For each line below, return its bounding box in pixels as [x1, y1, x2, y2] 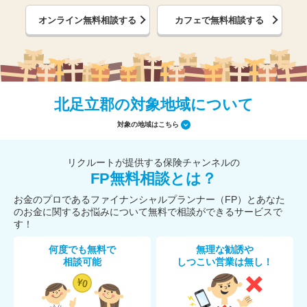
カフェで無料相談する [175, 14, 265, 25]
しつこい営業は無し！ [177, 256, 273, 267]
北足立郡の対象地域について [53, 96, 254, 113]
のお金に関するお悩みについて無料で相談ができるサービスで [14, 206, 282, 217]
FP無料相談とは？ [90, 170, 217, 187]
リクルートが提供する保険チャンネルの [67, 157, 240, 168]
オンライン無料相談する [38, 14, 137, 25]
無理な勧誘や [196, 244, 254, 255]
